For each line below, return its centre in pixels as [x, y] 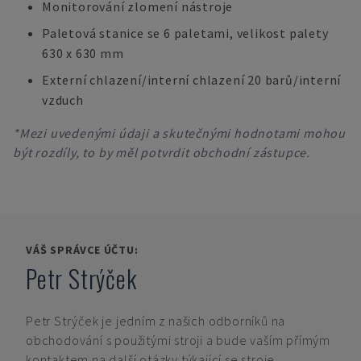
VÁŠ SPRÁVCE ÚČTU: [82, 250]
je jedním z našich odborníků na [194, 321]
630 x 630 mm [83, 53]
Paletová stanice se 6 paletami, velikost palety [185, 33]
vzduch [63, 100]
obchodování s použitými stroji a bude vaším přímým [178, 340]
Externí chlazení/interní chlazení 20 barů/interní [192, 80]
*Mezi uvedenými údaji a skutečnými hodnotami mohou [180, 133]
